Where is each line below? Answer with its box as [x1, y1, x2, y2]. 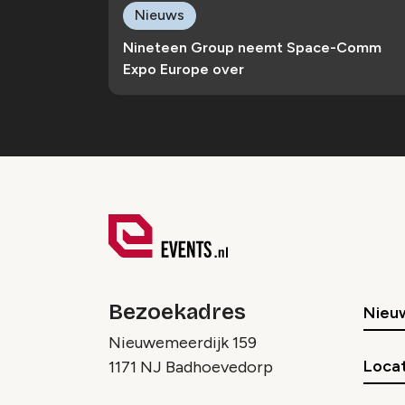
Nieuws [135, 5, 184, 24]
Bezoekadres [108, 298, 246, 325]
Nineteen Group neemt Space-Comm [123, 38, 381, 56]
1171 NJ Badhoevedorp [108, 356, 273, 377]
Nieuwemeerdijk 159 [108, 332, 257, 353]
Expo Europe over [123, 60, 244, 78]
